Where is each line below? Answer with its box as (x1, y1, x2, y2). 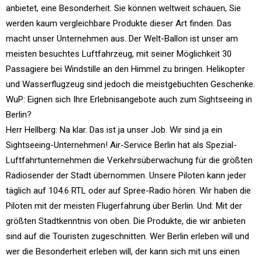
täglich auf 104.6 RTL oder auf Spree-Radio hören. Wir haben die (6, 185, 251, 196)
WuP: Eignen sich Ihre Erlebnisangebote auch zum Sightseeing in (6, 94, 252, 105)
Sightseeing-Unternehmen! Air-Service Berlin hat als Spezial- (6, 139, 237, 150)
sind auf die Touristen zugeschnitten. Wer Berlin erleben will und (6, 230, 249, 242)
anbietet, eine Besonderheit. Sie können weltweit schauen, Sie (6, 2, 241, 13)
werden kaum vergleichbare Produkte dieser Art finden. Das (6, 18, 232, 29)
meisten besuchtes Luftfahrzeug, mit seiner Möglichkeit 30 (6, 48, 232, 59)
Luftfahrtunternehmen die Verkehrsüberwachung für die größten (6, 154, 253, 166)
